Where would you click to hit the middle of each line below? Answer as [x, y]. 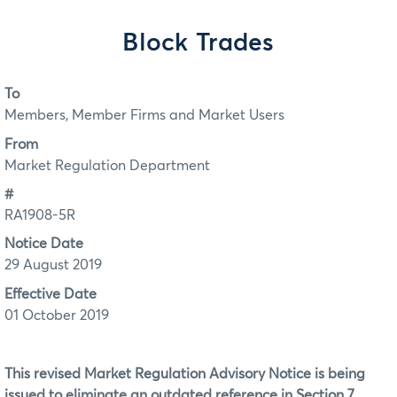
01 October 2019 [57, 315]
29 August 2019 [53, 265]
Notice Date [44, 244]
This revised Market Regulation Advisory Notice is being [185, 374]
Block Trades [198, 43]
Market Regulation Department [107, 165]
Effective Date [51, 294]
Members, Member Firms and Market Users [144, 116]
